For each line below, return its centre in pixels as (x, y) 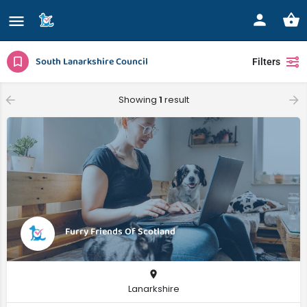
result (175, 100)
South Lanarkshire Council (92, 61)
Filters (266, 62)
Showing (138, 100)
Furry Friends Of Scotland (120, 232)
